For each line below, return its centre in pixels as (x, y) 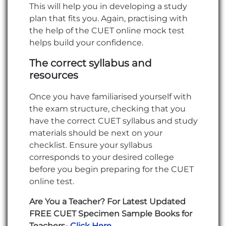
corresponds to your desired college (102, 157)
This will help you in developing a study (108, 6)
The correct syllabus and (91, 63)
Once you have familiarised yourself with (110, 96)
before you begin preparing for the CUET (111, 169)
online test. (52, 181)
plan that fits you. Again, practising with (108, 18)
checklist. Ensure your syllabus (91, 145)
